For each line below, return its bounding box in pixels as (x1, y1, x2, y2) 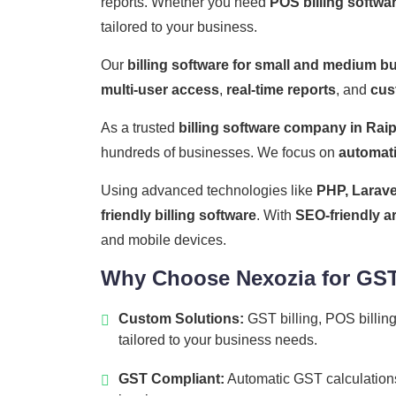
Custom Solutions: (118, 311, 244, 327)
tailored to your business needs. (118, 332, 317, 348)
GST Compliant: (118, 371, 225, 387)
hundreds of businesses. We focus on (101, 145, 339, 161)
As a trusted (101, 120, 179, 136)
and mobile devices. (101, 232, 226, 248)
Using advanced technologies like (101, 183, 316, 199)
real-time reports (226, 82, 336, 98)
